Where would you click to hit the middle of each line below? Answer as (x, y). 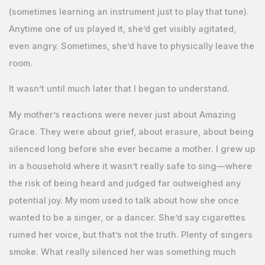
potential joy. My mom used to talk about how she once (124, 200)
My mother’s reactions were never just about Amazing (122, 114)
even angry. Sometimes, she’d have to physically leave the (131, 46)
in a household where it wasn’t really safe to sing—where (130, 166)
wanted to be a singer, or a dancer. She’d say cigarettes (127, 217)
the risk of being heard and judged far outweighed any (125, 183)
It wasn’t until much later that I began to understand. (119, 89)
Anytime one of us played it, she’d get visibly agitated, (122, 29)
